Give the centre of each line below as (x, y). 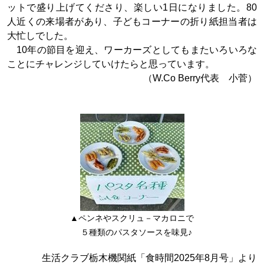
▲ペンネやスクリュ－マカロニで (132, 218)
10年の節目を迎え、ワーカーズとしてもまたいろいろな (132, 50)
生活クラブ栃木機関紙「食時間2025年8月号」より (149, 258)
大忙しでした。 (40, 36)
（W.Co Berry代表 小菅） (200, 78)
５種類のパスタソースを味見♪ (132, 232)
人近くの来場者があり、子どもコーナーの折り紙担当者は (132, 22)
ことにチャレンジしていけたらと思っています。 (111, 64)
